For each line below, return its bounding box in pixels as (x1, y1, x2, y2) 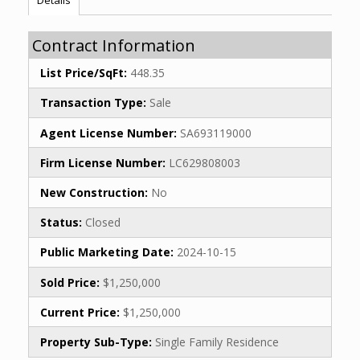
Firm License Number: (40, 154, 166, 170)
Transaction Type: (40, 95, 146, 111)
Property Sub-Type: (40, 333, 152, 350)
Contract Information (32, 34, 195, 56)
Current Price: (40, 304, 120, 320)
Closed (82, 215, 121, 231)
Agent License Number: (40, 125, 177, 141)
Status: (40, 215, 82, 231)
